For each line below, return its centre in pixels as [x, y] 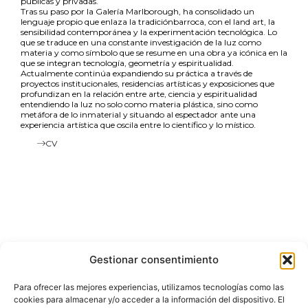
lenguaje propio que [61, 22]
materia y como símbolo [69, 53]
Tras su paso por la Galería [73, 12]
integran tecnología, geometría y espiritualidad [138, 63]
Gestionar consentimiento [154, 260]
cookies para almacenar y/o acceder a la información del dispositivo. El [149, 299]
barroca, [191, 22]
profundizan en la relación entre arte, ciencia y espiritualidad [139, 94]
